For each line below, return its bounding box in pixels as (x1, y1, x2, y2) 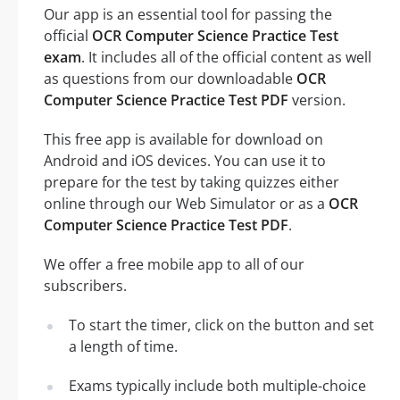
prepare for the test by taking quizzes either (44, 171, 339, 192)
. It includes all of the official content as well (81, 46, 371, 67)
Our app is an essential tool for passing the (44, 4, 332, 24)
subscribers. (44, 275, 127, 296)
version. (288, 89, 346, 110)
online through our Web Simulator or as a (44, 193, 329, 213)
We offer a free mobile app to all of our (44, 254, 304, 274)
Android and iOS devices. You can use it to (44, 150, 326, 171)
